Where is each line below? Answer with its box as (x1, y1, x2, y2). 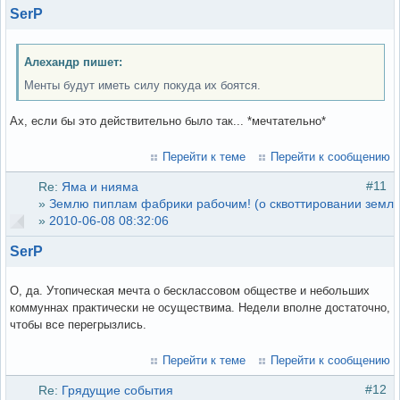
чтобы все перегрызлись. (10, 318, 146, 332)
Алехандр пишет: (24, 54, 122, 69)
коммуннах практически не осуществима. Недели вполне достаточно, (10, 301, 390, 315)
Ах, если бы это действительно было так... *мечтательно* (10, 114, 326, 129)
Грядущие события (62, 383, 173, 398)
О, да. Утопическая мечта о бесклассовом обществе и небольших (10, 284, 370, 298)
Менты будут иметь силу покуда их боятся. (24, 78, 261, 92)
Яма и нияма (62, 179, 138, 195)
